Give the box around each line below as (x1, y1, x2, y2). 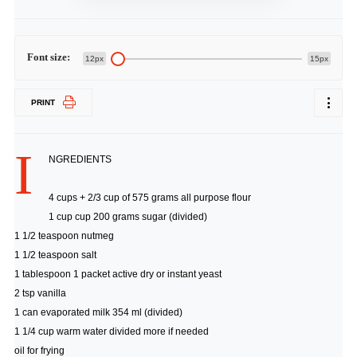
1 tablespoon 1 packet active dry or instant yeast (14, 269, 222, 280)
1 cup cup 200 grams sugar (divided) (48, 211, 207, 222)
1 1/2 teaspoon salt (14, 249, 96, 261)
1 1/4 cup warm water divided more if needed (14, 326, 209, 337)
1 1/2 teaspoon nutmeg (14, 230, 114, 241)
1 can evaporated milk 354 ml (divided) (14, 307, 182, 318)
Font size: (26, 51, 70, 63)
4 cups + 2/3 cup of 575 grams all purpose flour (48, 192, 251, 203)
